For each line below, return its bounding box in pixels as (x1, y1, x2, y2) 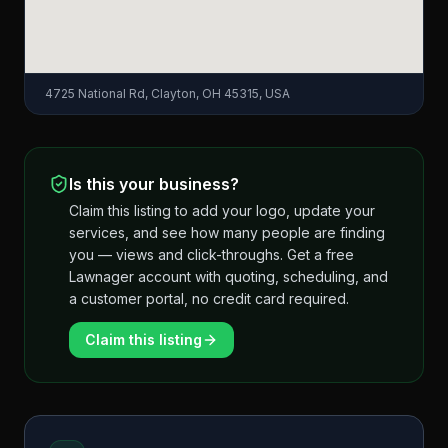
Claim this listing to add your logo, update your (69, 202, 375, 219)
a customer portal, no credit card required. (69, 290, 349, 307)
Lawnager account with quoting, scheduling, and (69, 268, 388, 285)
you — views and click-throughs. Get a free (69, 246, 354, 263)
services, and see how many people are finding (69, 224, 385, 241)
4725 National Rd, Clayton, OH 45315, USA (45, 86, 290, 101)
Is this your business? (69, 174, 239, 194)
